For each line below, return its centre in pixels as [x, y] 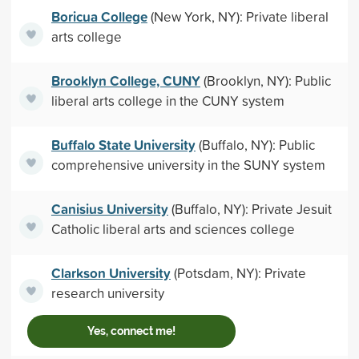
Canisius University [109, 209]
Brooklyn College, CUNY [125, 81]
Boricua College [99, 16]
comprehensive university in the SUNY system [188, 165]
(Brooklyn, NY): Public [265, 81]
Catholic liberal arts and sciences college [173, 229]
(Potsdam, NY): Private [238, 273]
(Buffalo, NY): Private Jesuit [250, 209]
